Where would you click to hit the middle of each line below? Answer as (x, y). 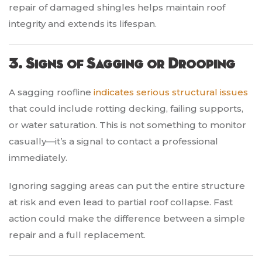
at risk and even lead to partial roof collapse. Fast (121, 202)
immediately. (38, 158)
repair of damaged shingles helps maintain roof (117, 8)
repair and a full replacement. (77, 235)
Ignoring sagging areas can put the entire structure (127, 186)
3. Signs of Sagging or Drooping (122, 65)
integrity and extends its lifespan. (83, 24)
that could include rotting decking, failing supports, (126, 109)
